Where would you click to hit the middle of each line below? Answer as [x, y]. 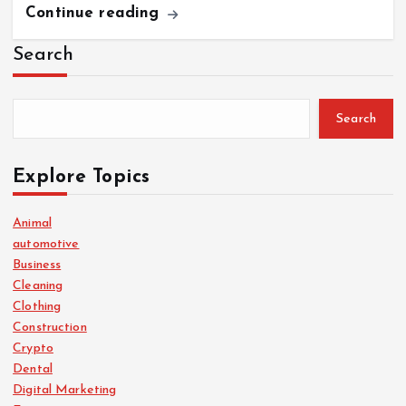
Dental [33, 370]
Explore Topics [82, 178]
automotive [46, 245]
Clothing [37, 307]
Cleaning [38, 286]
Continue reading [95, 14]
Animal [32, 224]
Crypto [33, 349]
